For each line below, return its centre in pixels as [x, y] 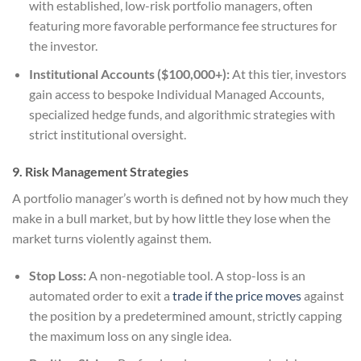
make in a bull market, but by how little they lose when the [171, 218]
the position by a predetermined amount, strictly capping [185, 315]
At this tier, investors [288, 74]
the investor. [63, 46]
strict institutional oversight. [107, 134]
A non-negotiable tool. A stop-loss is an [195, 275]
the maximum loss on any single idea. [130, 335]
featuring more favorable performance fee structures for [183, 26]
